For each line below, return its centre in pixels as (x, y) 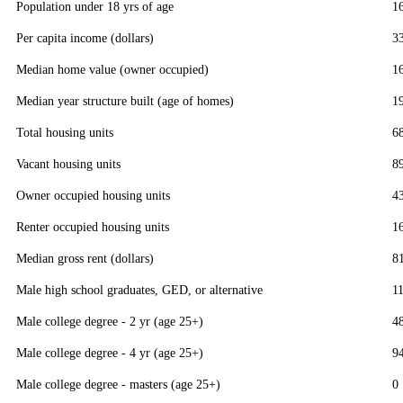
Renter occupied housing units (93, 227)
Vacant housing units (68, 164)
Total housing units (65, 133)
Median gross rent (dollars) (85, 259)
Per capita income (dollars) (85, 38)
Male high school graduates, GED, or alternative (139, 290)
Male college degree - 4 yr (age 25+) (110, 353)
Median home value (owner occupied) (112, 70)
